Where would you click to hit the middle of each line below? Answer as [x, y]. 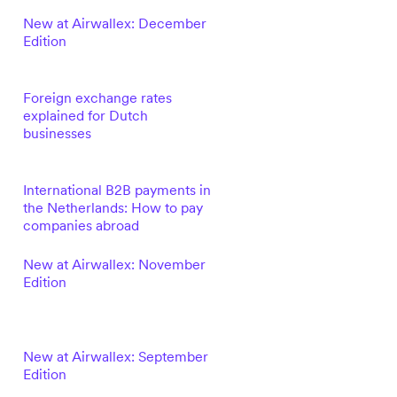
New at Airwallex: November [114, 264]
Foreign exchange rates [97, 97]
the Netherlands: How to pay [113, 207]
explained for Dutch [85, 115]
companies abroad [81, 225]
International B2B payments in [117, 190]
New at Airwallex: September [115, 356]
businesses [57, 133]
